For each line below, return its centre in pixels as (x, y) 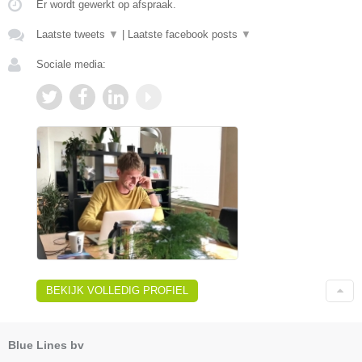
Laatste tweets (72, 34)
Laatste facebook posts (184, 34)
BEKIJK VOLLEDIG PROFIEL (117, 291)
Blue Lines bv (46, 345)
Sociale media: (71, 64)
